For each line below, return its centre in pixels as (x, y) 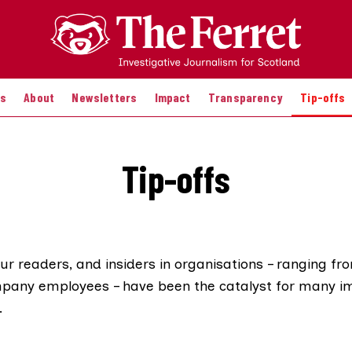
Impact (172, 97)
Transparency (245, 97)
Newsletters (104, 97)
